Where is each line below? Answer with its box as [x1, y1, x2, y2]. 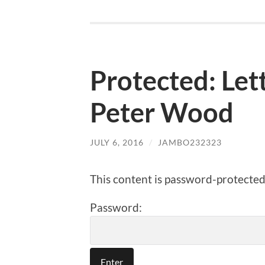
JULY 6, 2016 [90, 137, 144, 147]
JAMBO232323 [158, 137, 222, 147]
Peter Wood [90, 96, 234, 128]
